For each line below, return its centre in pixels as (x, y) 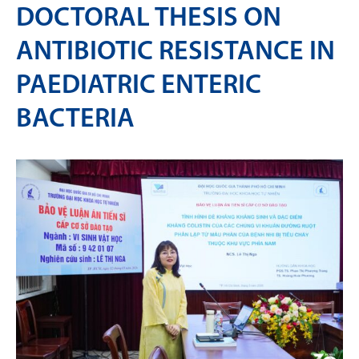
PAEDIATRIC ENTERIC (139, 86)
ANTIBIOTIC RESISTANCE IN (175, 52)
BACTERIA (75, 119)
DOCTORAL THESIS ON (149, 18)
